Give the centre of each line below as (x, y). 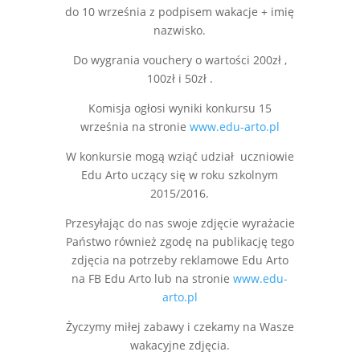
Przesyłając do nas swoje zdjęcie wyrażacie (180, 223)
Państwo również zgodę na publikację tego (180, 242)
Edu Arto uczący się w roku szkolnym (180, 175)
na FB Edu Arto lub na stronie (153, 279)
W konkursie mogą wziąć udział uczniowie (180, 157)
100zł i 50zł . (180, 79)
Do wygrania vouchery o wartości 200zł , (180, 60)
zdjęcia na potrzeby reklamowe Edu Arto (180, 260)
